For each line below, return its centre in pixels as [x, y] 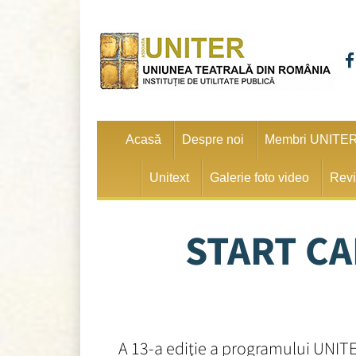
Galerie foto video [260, 178]
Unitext [170, 178]
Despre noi [213, 139]
